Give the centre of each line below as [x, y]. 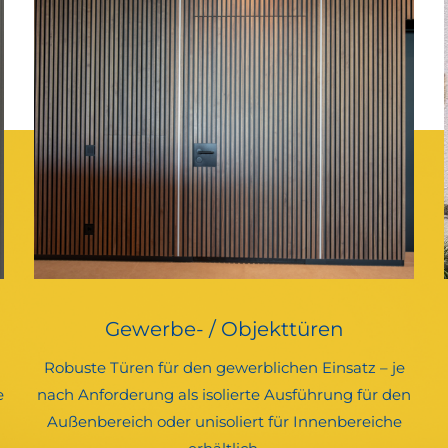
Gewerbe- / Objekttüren [224, 329]
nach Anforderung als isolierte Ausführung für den [224, 395]
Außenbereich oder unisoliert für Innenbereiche [224, 422]
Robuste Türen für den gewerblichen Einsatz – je [224, 368]
